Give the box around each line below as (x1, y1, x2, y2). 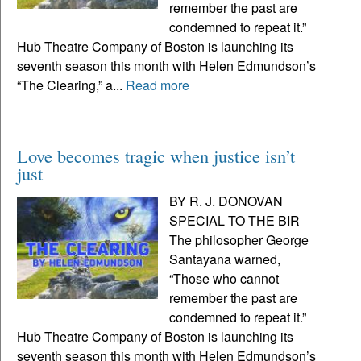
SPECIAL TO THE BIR (169, 210, 301, 230)
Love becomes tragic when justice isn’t (17, 143, 295, 168)
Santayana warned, (169, 249, 281, 268)
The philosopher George (169, 230, 309, 249)
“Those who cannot (169, 268, 280, 288)
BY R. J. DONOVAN (169, 191, 284, 210)
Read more (126, 75, 189, 94)
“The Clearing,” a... (17, 75, 126, 94)
